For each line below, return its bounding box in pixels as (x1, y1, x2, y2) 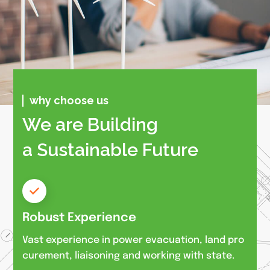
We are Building (22, 113, 159, 135)
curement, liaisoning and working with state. (22, 250, 235, 261)
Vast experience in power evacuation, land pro (22, 234, 245, 245)
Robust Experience (22, 211, 137, 224)
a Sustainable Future (22, 139, 199, 160)
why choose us (30, 93, 109, 107)
